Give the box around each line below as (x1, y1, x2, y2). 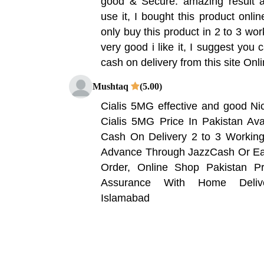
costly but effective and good (101, 235, 235, 247)
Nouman (93, 216, 130, 227)
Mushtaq (93, 81, 131, 91)
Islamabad (101, 192, 150, 204)
